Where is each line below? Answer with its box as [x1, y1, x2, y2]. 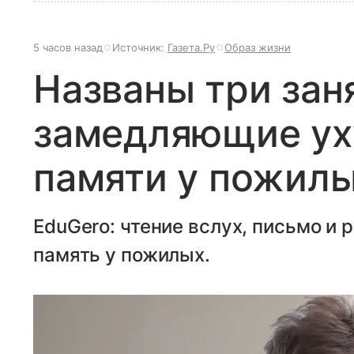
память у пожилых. [33, 243, 210, 266]
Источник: [112, 41, 168, 54]
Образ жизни [224, 41, 291, 54]
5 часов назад [33, 41, 103, 54]
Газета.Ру [168, 41, 215, 54]
